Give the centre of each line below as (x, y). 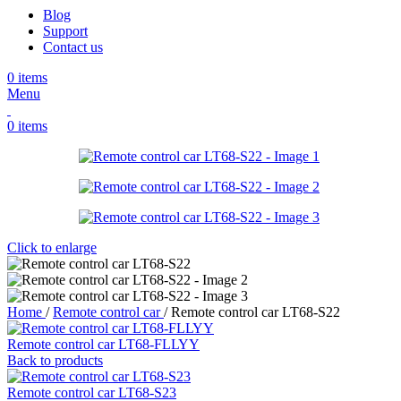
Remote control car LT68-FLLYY (103, 344)
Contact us (73, 47)
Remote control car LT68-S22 (256, 311)
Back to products (55, 360)
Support (65, 30)
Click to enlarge (52, 247)
